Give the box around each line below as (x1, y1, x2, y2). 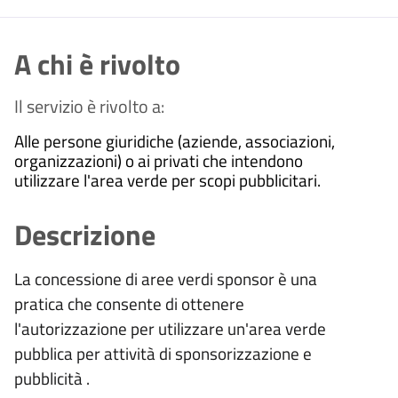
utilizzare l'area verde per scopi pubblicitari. (14, 167, 321, 194)
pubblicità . (14, 365, 90, 392)
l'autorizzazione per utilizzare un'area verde (14, 315, 326, 342)
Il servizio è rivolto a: (14, 92, 164, 121)
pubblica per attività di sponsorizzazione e (14, 340, 312, 367)
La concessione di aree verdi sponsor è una (14, 266, 317, 292)
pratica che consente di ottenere (14, 291, 244, 317)
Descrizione (14, 213, 155, 257)
